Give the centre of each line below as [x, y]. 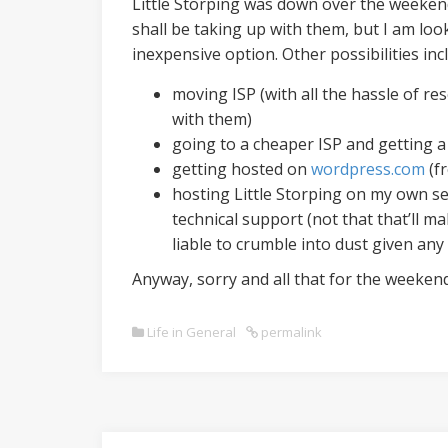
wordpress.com [368, 169]
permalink [290, 332]
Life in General [191, 332]
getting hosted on [241, 169]
